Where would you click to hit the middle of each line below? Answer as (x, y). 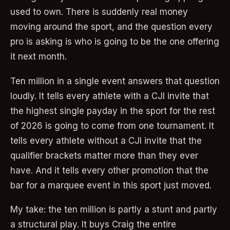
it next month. (39, 56)
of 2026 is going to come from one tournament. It (112, 126)
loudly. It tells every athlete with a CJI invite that (110, 96)
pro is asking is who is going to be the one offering (115, 41)
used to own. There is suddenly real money (99, 12)
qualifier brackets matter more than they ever (104, 155)
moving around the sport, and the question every (111, 26)
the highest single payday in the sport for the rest (113, 111)
